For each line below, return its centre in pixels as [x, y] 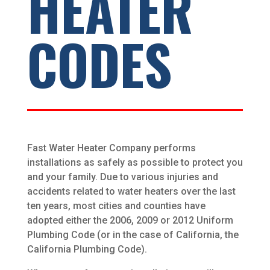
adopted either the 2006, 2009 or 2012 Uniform [130, 221]
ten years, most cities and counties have [116, 206]
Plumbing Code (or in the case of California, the [133, 235]
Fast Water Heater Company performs [111, 148]
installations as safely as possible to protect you [135, 163]
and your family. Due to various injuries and [122, 177]
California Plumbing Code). [87, 250]
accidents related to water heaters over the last [131, 192]
